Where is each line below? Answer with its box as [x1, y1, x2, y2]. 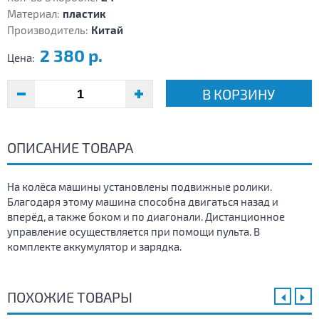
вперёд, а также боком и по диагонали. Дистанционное [7, 210, 285, 224]
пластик [63, 7, 105, 21]
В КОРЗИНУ [202, 85, 276, 103]
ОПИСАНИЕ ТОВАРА [7, 139, 133, 157]
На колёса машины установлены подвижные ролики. [7, 180, 272, 194]
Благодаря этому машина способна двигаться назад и [7, 195, 278, 209]
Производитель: [7, 23, 88, 37]
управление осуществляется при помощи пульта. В [7, 225, 260, 239]
